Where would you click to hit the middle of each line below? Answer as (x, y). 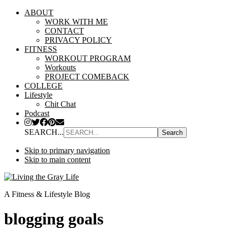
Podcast (37, 113)
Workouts (60, 67)
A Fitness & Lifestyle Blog (47, 194)
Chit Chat (60, 104)
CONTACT (64, 31)
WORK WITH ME (76, 22)
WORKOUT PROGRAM (88, 58)
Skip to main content (58, 160)
